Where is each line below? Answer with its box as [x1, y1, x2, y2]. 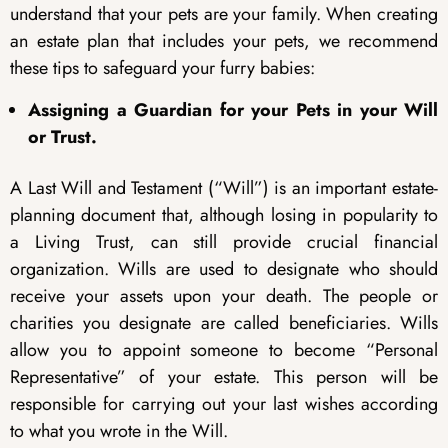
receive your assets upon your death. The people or [10, 282, 438, 309]
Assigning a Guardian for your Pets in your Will [28, 96, 438, 123]
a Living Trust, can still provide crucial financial [10, 228, 438, 255]
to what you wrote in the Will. [10, 417, 228, 444]
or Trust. [28, 123, 97, 150]
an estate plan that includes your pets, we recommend [10, 28, 438, 55]
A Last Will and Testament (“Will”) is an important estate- [10, 174, 438, 201]
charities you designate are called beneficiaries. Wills [10, 309, 438, 336]
